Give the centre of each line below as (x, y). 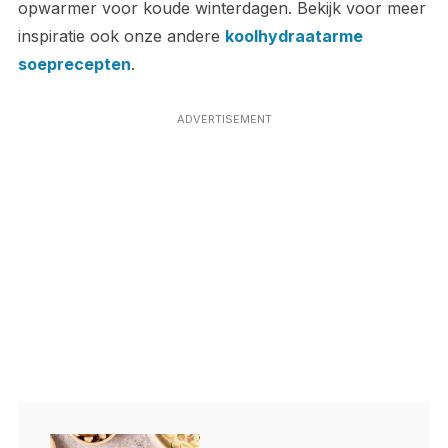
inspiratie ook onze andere (121, 36)
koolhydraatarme (293, 36)
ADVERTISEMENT (224, 119)
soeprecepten (74, 64)
